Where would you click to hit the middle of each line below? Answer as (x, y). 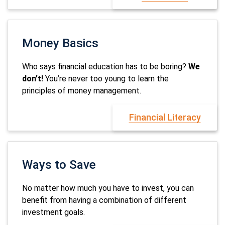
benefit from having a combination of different (104, 200)
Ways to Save (59, 165)
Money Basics (60, 43)
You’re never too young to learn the (106, 79)
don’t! (33, 79)
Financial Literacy (165, 117)
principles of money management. (82, 91)
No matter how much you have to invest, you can (108, 188)
